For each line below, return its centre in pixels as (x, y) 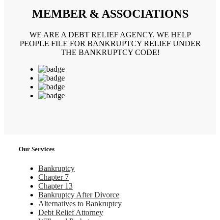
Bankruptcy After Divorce (79, 195)
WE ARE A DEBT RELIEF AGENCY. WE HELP (110, 34)
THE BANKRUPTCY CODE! (110, 52)
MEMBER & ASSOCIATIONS (110, 14)
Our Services (36, 149)
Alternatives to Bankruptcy (80, 204)
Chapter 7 (53, 177)
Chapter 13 (55, 186)
